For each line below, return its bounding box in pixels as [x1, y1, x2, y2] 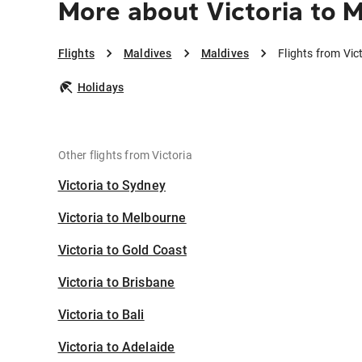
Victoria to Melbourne [57, 210, 187, 226]
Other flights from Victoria [57, 149, 192, 162]
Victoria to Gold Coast [57, 242, 187, 259]
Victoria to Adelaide [57, 339, 175, 356]
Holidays [77, 81, 124, 95]
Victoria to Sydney [57, 178, 166, 194]
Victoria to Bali [57, 307, 145, 323]
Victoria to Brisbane [57, 275, 175, 291]
